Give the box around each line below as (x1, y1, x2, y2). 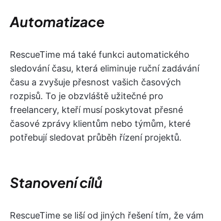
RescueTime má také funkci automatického (10, 49, 189, 60)
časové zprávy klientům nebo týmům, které (10, 118, 190, 129)
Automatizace (10, 12, 105, 30)
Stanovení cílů (10, 173, 103, 191)
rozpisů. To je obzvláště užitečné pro (10, 90, 163, 101)
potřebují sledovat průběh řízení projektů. (10, 132, 182, 143)
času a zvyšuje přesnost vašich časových (10, 76, 181, 87)
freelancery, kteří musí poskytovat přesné (10, 104, 183, 115)
